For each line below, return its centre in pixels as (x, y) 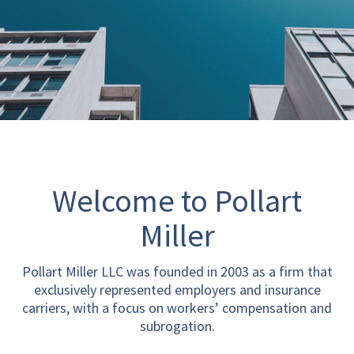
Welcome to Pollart (177, 201)
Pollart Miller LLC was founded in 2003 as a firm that (177, 271)
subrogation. (177, 326)
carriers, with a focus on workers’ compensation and (177, 308)
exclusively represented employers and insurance (177, 290)
